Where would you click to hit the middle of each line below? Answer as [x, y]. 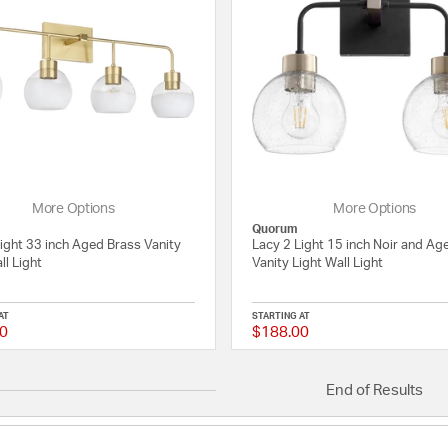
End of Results [375, 391]
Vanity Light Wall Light [318, 264]
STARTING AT [281, 317]
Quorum [275, 229]
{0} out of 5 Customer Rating [244, 334]
